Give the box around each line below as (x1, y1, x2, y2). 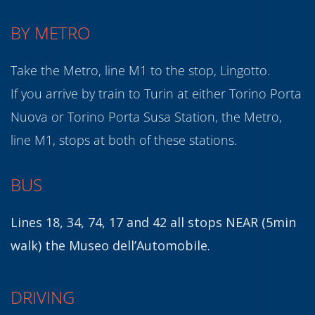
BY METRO (11, 20, 90, 44)
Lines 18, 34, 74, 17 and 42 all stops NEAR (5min (11, 213, 296, 231)
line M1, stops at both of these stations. (11, 131, 237, 148)
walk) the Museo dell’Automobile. (11, 236, 210, 254)
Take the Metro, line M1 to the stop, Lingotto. (11, 61, 270, 79)
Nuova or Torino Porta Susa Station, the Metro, (11, 108, 282, 125)
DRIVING (11, 285, 75, 309)
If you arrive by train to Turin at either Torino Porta (11, 84, 302, 102)
